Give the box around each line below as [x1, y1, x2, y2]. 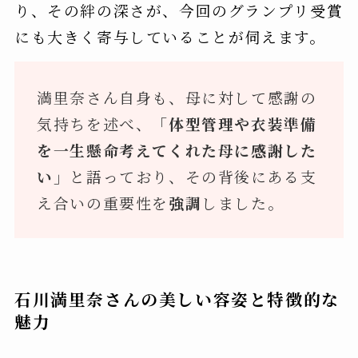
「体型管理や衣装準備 [152, 112, 317, 134]
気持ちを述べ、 [37, 112, 153, 134]
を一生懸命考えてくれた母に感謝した [37, 138, 317, 161]
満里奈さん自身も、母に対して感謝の [37, 86, 317, 108]
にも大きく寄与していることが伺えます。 [14, 25, 326, 47]
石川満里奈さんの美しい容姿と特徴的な [14, 287, 340, 312]
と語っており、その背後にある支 [70, 165, 317, 187]
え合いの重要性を [37, 191, 169, 213]
